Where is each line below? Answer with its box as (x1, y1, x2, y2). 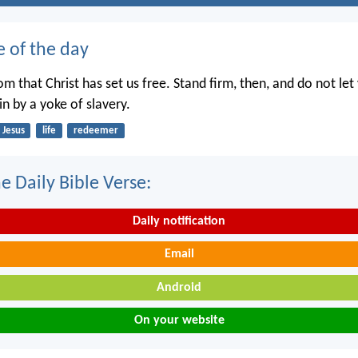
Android (157, 280, 201, 294)
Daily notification (133, 214, 225, 228)
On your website (133, 314, 225, 328)
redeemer (73, 125, 118, 136)
